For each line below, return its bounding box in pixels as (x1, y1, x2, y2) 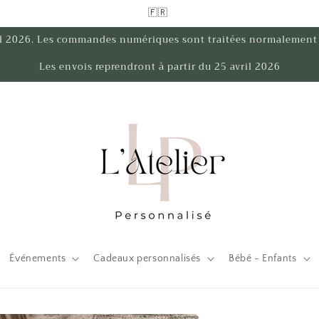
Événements (9, 253, 66, 264)
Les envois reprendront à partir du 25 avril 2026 (38, 58, 281, 75)
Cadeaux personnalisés (93, 253, 202, 264)
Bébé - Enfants (229, 253, 297, 264)
